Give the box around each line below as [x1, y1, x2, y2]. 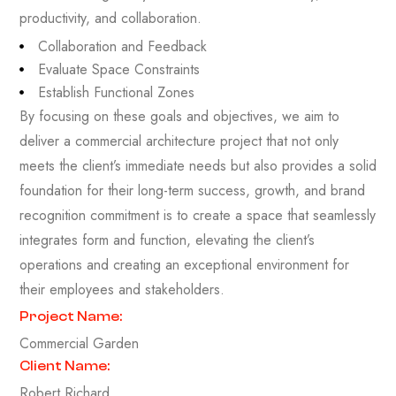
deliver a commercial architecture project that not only [19, 130, 339, 151]
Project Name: [19, 308, 122, 324]
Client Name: [19, 357, 110, 374]
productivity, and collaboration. [19, 7, 202, 28]
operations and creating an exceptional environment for [19, 254, 349, 275]
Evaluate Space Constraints [38, 58, 201, 80]
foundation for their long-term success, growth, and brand [19, 179, 365, 201]
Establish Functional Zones [38, 81, 195, 103]
